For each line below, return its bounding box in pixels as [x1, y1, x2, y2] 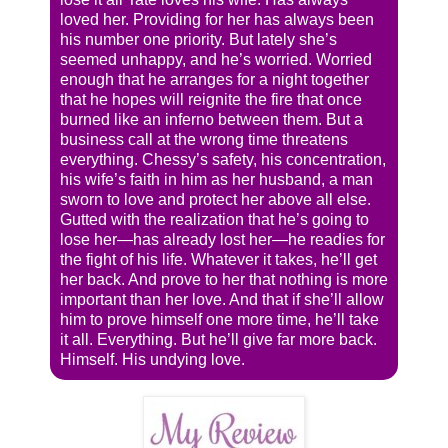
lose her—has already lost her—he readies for [60, 230, 385, 248]
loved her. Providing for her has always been [60, 10, 374, 28]
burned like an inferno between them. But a [60, 110, 363, 128]
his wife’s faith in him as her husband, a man [60, 170, 373, 188]
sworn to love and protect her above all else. [60, 190, 371, 208]
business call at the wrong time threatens [60, 130, 348, 148]
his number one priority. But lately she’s [60, 30, 337, 48]
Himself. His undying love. [60, 350, 245, 368]
